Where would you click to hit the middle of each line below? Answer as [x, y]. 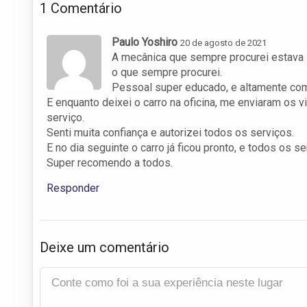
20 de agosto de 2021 [223, 42]
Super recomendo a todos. [110, 162]
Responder [73, 188]
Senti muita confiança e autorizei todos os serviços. [170, 132]
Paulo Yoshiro [145, 42]
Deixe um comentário [105, 247]
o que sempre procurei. [167, 72]
